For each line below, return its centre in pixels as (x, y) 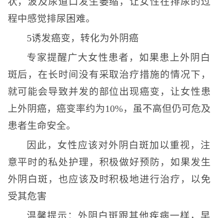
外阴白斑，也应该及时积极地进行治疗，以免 (109, 179)
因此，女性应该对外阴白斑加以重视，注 (118, 145)
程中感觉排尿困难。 (51, 19)
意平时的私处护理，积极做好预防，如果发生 (109, 162)
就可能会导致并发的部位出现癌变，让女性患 (109, 92)
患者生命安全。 (42, 126)
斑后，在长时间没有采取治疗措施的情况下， (109, 75)
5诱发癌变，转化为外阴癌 (82, 38)
